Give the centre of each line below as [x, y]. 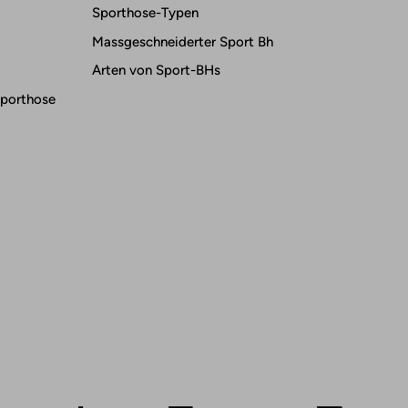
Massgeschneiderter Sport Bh [183, 41]
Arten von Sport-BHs [156, 71]
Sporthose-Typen [145, 13]
